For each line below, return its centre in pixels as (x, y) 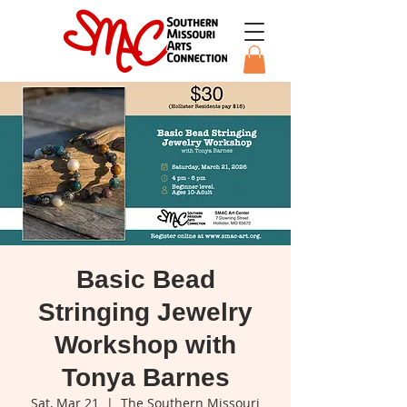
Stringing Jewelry (145, 313)
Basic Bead (145, 280)
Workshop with (145, 345)
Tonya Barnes (145, 378)
